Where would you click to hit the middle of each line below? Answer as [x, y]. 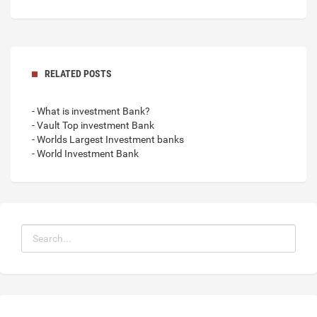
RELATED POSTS [78, 73]
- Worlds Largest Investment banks [108, 139]
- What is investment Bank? [91, 111]
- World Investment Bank [85, 153]
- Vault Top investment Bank [93, 125]
